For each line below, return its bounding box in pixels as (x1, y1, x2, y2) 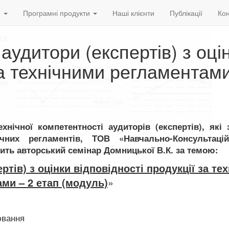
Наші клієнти (112, 8, 154, 18)
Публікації (170, 8, 202, 18)
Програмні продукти (23, 8, 92, 18)
